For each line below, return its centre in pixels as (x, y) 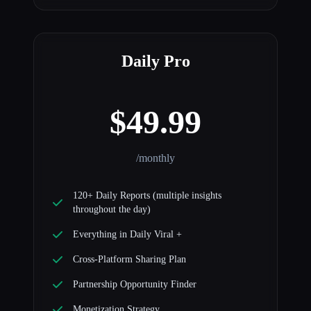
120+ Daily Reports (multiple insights (147, 196)
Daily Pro (155, 61)
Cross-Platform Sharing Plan (129, 260)
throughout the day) (112, 210)
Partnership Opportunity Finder (135, 285)
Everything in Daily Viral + (127, 235)
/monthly (155, 158)
